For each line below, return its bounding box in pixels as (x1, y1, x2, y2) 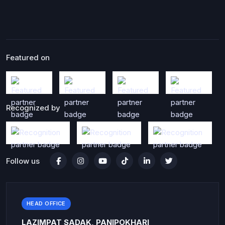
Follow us (6, 156, 40, 166)
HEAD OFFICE (27, 200, 66, 207)
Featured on (6, 53, 50, 63)
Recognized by (6, 103, 60, 113)
